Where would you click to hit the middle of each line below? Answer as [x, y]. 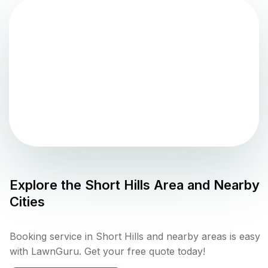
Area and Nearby [205, 185]
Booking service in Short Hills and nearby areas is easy [135, 237]
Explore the [47, 185]
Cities [27, 202]
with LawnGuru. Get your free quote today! [107, 252]
